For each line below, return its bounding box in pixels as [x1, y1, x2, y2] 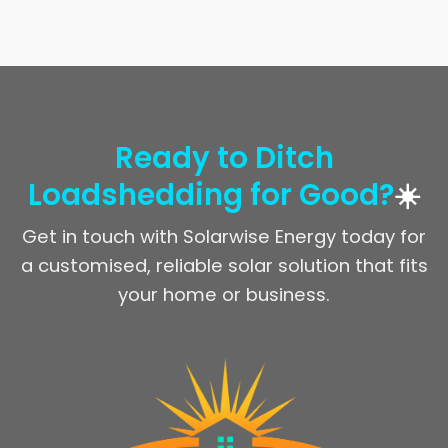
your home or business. [118, 281, 330, 307]
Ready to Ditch [114, 136, 334, 178]
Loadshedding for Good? [27, 173, 394, 215]
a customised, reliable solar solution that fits [20, 252, 428, 278]
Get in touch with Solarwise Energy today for [22, 223, 426, 249]
